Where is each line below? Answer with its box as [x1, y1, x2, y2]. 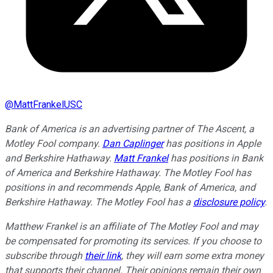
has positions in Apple [163, 138, 261, 150]
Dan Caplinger [102, 138, 163, 150]
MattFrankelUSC [13, 99, 82, 111]
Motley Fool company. [5, 138, 102, 150]
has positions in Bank [168, 152, 263, 165]
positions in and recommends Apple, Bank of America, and [5, 182, 255, 194]
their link [85, 250, 121, 262]
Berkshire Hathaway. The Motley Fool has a [5, 196, 193, 208]
